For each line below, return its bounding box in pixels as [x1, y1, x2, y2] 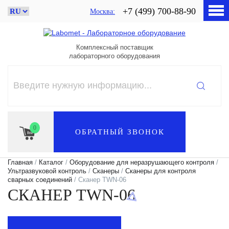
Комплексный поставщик [76, 43, 153, 51]
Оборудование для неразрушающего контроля [70, 158, 214, 166]
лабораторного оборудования [69, 52, 160, 60]
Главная [8, 158, 33, 166]
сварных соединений [8, 175, 72, 184]
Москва [90, 7, 113, 15]
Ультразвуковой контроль [8, 167, 86, 175]
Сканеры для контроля [125, 167, 196, 175]
